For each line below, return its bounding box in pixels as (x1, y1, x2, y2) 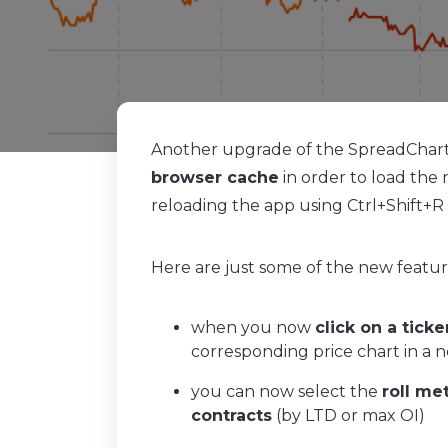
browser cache (151, 168, 279, 187)
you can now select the (191, 382, 382, 401)
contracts (191, 406, 272, 425)
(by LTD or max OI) (272, 406, 425, 425)
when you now (191, 318, 315, 337)
